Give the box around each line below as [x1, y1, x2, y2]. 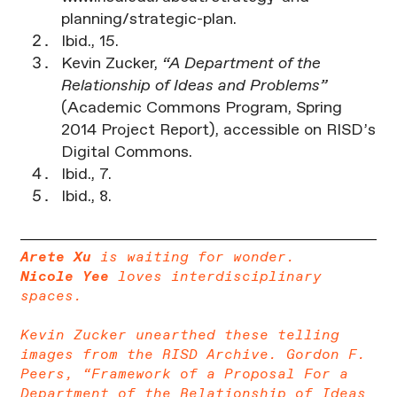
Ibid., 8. [60, 189, 112, 206]
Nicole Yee [19, 269, 109, 284]
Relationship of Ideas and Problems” [60, 78, 328, 95]
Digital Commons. [60, 144, 192, 161]
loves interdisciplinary [108, 269, 322, 284]
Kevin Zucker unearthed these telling [19, 327, 339, 343]
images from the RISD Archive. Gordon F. [19, 346, 366, 362]
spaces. [19, 288, 82, 304]
